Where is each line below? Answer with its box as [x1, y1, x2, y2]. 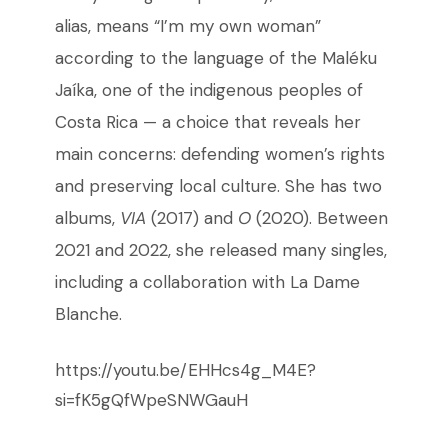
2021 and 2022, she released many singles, [54, 239, 387, 262]
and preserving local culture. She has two [54, 175, 382, 198]
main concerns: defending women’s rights [54, 143, 385, 166]
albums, [54, 207, 120, 230]
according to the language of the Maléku [54, 47, 377, 70]
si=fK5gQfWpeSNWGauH [54, 389, 248, 412]
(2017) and [145, 207, 238, 230]
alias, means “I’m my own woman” [54, 15, 321, 38]
